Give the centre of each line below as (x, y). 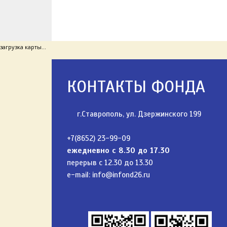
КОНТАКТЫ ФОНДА (136, 87)
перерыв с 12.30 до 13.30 (110, 163)
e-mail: (80, 175)
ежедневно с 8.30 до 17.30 (118, 150)
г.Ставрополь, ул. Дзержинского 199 (139, 114)
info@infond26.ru (121, 175)
